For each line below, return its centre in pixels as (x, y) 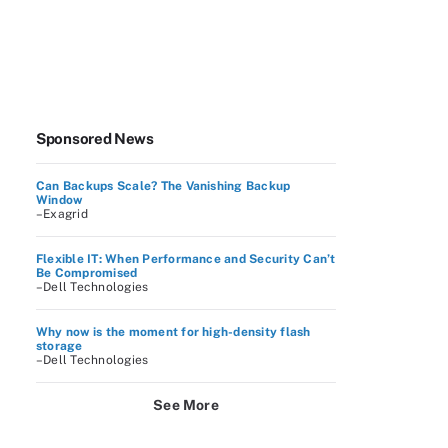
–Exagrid (62, 214)
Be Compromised (87, 273)
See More (186, 405)
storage (59, 346)
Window (59, 200)
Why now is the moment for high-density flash (173, 332)
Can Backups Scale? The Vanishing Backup (163, 186)
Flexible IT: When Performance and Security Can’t (186, 259)
